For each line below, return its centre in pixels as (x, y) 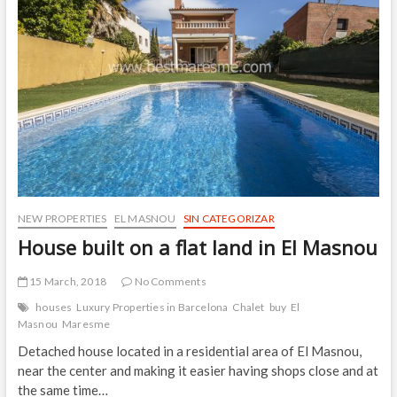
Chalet (249, 307)
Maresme (86, 324)
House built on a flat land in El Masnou (197, 248)
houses (54, 307)
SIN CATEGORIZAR (229, 219)
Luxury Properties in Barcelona (152, 307)
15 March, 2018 (66, 282)
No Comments (169, 282)
